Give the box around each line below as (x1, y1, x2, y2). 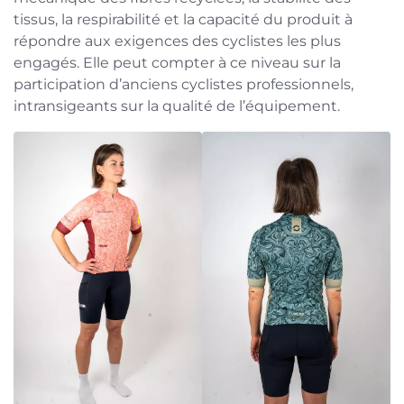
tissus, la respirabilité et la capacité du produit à (14, 10, 353, 28)
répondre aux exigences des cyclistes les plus (14, 32, 341, 50)
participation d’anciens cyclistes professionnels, (14, 75, 353, 93)
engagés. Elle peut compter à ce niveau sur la (14, 53, 341, 71)
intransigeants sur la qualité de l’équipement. (14, 96, 340, 115)
